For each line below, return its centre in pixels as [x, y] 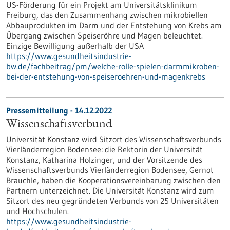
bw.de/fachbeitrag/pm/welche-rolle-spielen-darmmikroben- [113, 66]
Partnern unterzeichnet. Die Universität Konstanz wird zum [110, 190]
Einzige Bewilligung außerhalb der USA [75, 46]
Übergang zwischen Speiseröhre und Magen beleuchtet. [104, 35]
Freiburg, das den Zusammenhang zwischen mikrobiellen [107, 15]
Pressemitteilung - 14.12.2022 [59, 110]
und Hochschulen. [37, 211]
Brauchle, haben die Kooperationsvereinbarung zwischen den [113, 180]
